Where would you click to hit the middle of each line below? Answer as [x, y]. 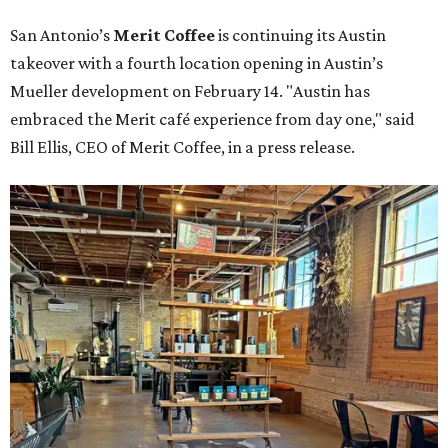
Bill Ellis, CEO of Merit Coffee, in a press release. [182, 147]
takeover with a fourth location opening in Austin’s [196, 63]
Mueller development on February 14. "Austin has [190, 91]
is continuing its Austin [300, 35]
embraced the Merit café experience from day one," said [212, 119]
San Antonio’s [61, 35]
